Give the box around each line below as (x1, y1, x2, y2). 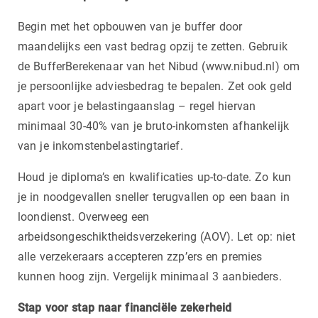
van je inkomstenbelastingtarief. (18, 138, 183, 153)
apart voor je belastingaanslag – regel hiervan (18, 99, 256, 113)
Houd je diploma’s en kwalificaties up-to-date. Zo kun (18, 170, 292, 184)
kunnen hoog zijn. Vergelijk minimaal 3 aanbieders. (18, 269, 282, 283)
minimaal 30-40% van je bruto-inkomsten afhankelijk (18, 119, 290, 133)
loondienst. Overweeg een (18, 209, 150, 224)
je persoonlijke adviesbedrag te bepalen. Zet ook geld (18, 79, 292, 93)
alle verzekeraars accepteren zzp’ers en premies (18, 249, 263, 263)
